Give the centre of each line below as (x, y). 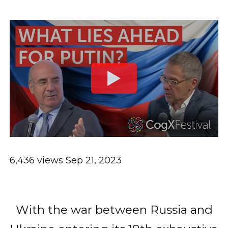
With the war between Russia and (114, 210)
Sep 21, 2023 (94, 161)
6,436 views (36, 161)
